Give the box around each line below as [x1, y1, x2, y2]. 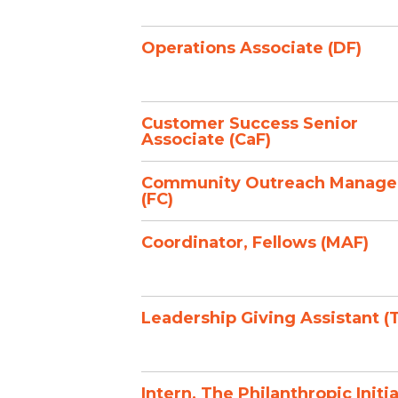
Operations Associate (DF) [141, 38, 362, 58]
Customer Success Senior [141, 114, 358, 133]
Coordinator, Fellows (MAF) [141, 233, 369, 252]
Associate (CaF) [141, 130, 271, 149]
